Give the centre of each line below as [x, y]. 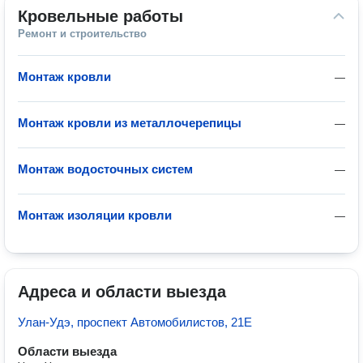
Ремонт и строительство [82, 34]
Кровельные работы [100, 16]
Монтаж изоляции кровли [95, 215]
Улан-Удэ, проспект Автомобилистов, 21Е [135, 322]
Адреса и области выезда [122, 292]
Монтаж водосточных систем [105, 169]
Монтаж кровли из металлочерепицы [130, 123]
